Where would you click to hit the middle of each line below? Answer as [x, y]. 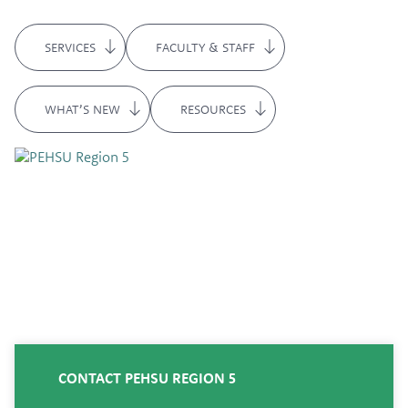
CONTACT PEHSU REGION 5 [147, 377]
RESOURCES [213, 109]
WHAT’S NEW [82, 109]
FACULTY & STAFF [205, 47]
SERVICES [70, 47]
